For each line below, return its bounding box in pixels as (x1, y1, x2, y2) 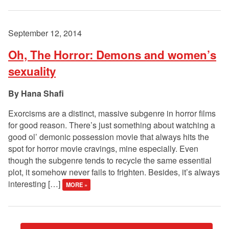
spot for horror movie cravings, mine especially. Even (8, 143, 198, 155)
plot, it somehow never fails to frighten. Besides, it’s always (8, 166, 220, 178)
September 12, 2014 (8, 27, 82, 39)
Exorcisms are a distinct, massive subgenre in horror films (8, 107, 216, 120)
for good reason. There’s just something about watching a (8, 119, 215, 131)
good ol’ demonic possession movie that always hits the (8, 131, 209, 143)
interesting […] (8, 178, 62, 190)
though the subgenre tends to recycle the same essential (8, 154, 212, 167)
